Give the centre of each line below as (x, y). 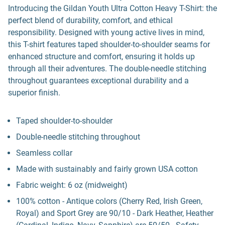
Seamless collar (44, 153)
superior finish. (34, 93)
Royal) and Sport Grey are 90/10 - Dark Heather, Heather (115, 213)
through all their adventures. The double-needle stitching (107, 69)
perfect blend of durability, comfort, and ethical (90, 20)
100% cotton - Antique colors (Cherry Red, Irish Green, (109, 201)
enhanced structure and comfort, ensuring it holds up (101, 57)
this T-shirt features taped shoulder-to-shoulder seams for (109, 44)
